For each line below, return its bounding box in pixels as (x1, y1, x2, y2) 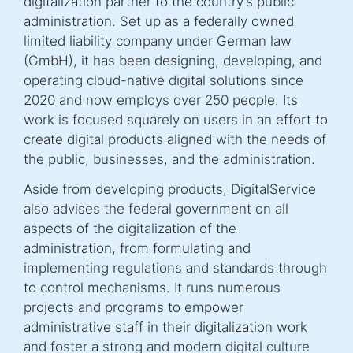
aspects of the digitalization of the (24, 220, 236, 236)
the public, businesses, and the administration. (24, 151, 315, 167)
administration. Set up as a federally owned (24, 13, 294, 29)
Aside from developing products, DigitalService (24, 180, 316, 197)
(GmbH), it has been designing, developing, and (24, 53, 322, 69)
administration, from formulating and (24, 240, 251, 256)
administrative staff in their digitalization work (24, 318, 307, 335)
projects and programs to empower (24, 299, 243, 315)
